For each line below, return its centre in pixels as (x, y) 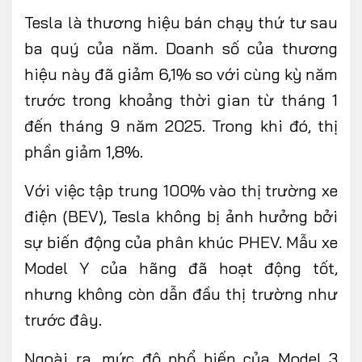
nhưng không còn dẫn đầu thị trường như (181, 294)
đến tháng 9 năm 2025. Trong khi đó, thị (181, 126)
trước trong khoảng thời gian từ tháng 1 (181, 100)
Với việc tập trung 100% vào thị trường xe (181, 191)
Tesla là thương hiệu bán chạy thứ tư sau (181, 23)
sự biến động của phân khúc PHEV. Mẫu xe (181, 242)
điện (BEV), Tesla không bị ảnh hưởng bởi (181, 217)
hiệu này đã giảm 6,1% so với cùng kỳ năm (181, 74)
